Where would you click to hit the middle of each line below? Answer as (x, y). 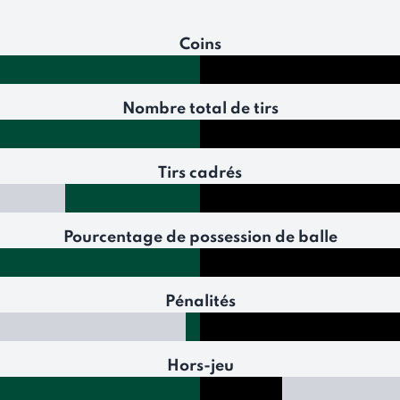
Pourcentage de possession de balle (200, 237)
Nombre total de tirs (200, 109)
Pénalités (200, 302)
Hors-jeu (200, 366)
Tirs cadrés (200, 173)
